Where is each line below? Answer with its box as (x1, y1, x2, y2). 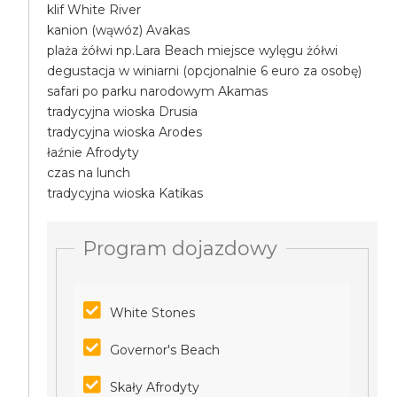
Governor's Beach (110, 342, 221, 358)
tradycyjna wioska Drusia (47, 104, 198, 120)
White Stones (110, 305, 196, 321)
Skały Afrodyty (110, 379, 200, 395)
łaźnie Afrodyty (47, 144, 140, 160)
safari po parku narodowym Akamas (47, 83, 269, 99)
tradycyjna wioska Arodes (47, 124, 203, 140)
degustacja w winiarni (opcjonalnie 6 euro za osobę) (47, 63, 362, 79)
